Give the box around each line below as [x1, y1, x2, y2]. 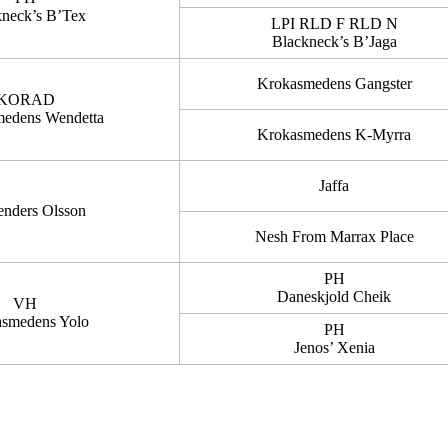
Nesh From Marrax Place [254, 228, 414, 245]
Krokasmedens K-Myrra [257, 126, 411, 143]
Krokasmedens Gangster [256, 75, 412, 92]
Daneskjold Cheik [277, 288, 391, 305]
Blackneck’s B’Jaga [271, 33, 397, 50]
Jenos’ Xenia [293, 339, 375, 356]
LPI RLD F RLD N [270, 15, 398, 32]
